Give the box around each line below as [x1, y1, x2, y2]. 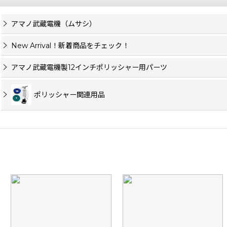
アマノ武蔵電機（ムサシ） [11, 19, 96, 29]
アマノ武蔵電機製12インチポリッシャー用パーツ [11, 63, 167, 72]
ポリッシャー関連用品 [34, 90, 105, 100]
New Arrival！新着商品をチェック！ [11, 41, 129, 51]
